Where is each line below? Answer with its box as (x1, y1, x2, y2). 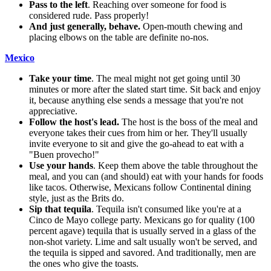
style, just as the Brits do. (29, 192, 124, 203)
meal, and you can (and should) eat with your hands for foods (29, 171, 263, 181)
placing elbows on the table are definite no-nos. (29, 31, 209, 42)
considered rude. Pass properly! (29, 10, 149, 21)
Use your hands (29, 160, 93, 171)
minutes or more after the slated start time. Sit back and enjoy (29, 83, 261, 94)
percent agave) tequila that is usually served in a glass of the (29, 225, 256, 236)
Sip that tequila (29, 203, 91, 214)
